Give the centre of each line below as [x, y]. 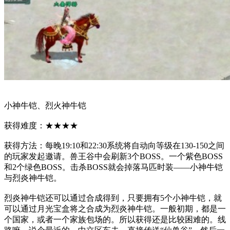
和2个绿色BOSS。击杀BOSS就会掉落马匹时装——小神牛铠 [113, 167]
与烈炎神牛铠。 [33, 178]
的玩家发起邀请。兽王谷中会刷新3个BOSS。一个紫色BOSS [113, 156]
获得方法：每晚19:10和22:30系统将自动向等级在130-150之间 [114, 145]
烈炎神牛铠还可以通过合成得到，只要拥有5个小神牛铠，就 [113, 198]
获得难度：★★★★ [41, 125]
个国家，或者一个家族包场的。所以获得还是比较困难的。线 [115, 219]
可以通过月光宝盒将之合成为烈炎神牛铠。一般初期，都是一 [115, 208]
